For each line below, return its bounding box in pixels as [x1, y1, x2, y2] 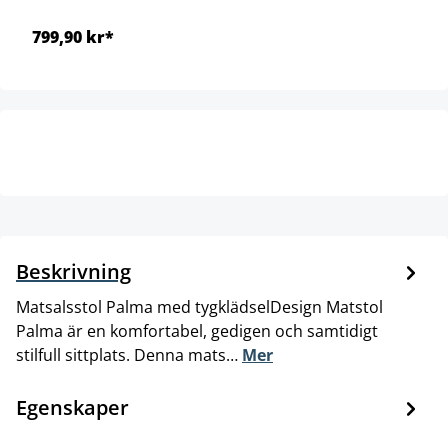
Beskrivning [16, 257, 131, 285]
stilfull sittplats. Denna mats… [16, 343, 242, 366]
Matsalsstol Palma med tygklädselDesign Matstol [16, 295, 383, 318]
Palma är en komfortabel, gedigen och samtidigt [16, 319, 378, 342]
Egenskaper [16, 393, 129, 421]
